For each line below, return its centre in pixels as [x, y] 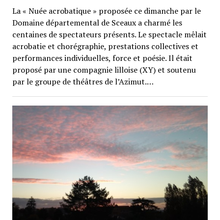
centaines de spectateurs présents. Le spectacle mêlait [109, 35]
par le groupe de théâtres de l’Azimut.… [83, 82]
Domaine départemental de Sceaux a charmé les [97, 23]
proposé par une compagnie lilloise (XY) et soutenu [104, 70]
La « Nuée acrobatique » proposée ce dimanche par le [106, 11]
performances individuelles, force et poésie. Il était [102, 58]
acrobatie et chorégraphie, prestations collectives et [105, 46]
